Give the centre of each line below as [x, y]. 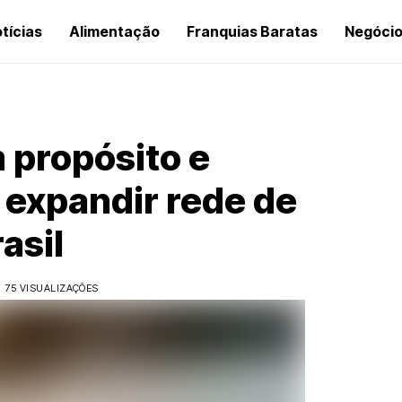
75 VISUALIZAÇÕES [52, 288]
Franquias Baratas [252, 31]
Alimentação [114, 31]
